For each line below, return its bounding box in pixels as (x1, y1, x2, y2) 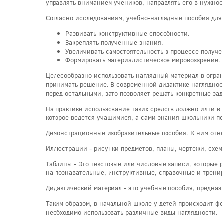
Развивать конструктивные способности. (65, 28, 190, 38)
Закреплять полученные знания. (65, 37, 163, 47)
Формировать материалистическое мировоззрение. (65, 55, 220, 64)
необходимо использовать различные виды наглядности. (46, 207, 218, 217)
